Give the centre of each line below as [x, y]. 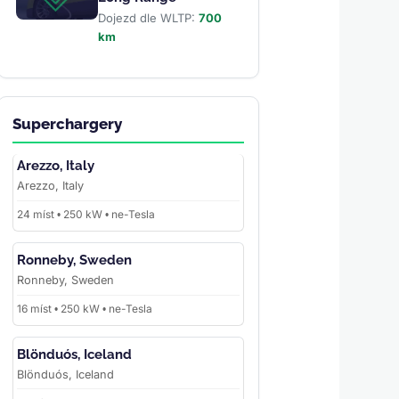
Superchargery [67, 124]
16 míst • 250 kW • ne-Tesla [84, 309]
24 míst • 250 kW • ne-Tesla [85, 215]
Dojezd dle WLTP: [148, 18]
